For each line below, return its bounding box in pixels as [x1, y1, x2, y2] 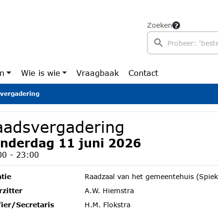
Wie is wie [20, 68, 60, 77]
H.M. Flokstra [85, 200, 131, 209]
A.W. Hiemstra [85, 186, 134, 195]
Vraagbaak [76, 68, 119, 77]
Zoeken [147, 21, 172, 29]
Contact [128, 68, 159, 77]
